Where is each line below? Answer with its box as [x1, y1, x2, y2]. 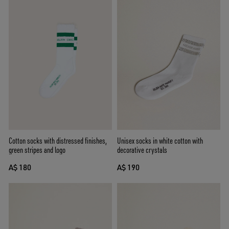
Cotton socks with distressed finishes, [9, 135, 107, 146]
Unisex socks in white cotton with [117, 135, 203, 146]
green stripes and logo [9, 145, 65, 155]
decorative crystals [117, 145, 167, 155]
